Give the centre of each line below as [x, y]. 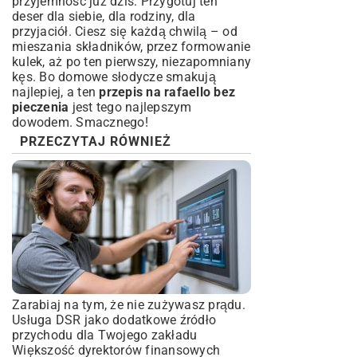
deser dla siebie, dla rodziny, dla [104, 16]
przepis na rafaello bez [167, 92]
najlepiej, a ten [56, 92]
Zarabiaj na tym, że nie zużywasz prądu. [129, 305]
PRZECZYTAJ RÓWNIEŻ [96, 141]
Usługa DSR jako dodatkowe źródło [114, 320]
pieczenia [41, 107]
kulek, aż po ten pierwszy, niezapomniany [131, 62]
